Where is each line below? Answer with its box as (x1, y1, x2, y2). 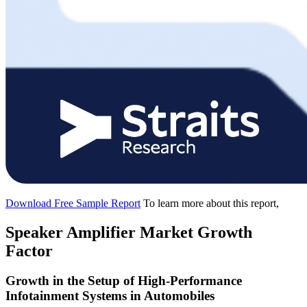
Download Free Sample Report (5, 197, 140, 209)
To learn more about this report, (143, 197, 279, 209)
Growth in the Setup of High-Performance (5, 273, 242, 288)
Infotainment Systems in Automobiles (5, 288, 214, 304)
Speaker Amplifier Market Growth (5, 223, 252, 241)
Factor (5, 241, 53, 260)
